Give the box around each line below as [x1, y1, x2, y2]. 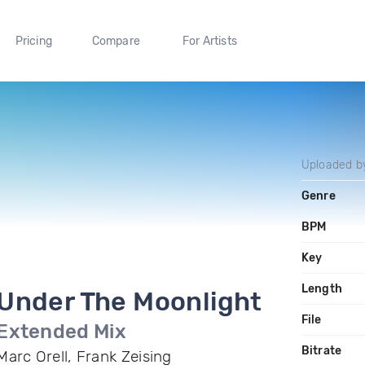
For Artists [182, 33, 237, 48]
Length [301, 282, 342, 296]
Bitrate [301, 344, 342, 358]
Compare [91, 33, 141, 48]
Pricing [15, 33, 52, 48]
